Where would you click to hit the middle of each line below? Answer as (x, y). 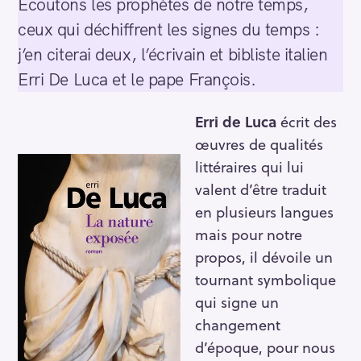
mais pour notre (249, 234)
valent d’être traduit (261, 189)
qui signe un (237, 301)
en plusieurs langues (264, 211)
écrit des (307, 121)
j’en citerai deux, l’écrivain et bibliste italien (173, 54)
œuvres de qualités (259, 143)
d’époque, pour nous (265, 346)
